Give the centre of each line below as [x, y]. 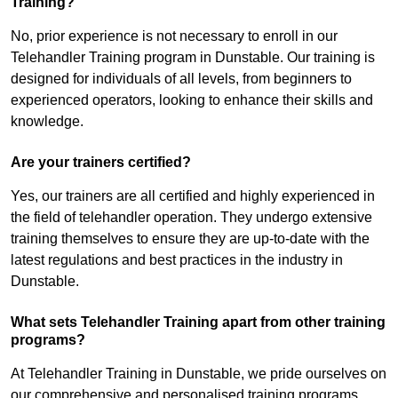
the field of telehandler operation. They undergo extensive [191, 218]
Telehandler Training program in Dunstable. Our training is [193, 58]
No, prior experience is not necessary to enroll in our [174, 36]
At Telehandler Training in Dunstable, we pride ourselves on [199, 374]
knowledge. [47, 122]
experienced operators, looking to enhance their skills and [192, 100]
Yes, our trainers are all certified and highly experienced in [193, 196]
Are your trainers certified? [101, 163]
